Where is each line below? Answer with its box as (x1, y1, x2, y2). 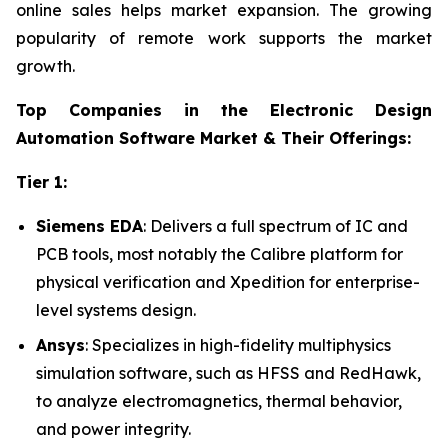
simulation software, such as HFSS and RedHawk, (36, 362, 421, 383)
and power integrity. (36, 418, 191, 439)
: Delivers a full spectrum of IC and (143, 216, 408, 237)
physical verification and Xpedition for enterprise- (36, 272, 420, 293)
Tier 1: (16, 172, 67, 193)
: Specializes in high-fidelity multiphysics (85, 334, 391, 355)
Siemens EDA (36, 216, 143, 237)
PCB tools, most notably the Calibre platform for (36, 244, 403, 265)
